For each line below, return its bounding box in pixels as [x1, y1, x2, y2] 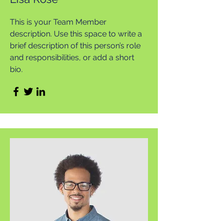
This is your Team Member [10, 17, 107, 27]
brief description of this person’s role [10, 41, 141, 50]
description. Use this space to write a [10, 29, 142, 38]
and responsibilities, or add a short [10, 53, 134, 62]
